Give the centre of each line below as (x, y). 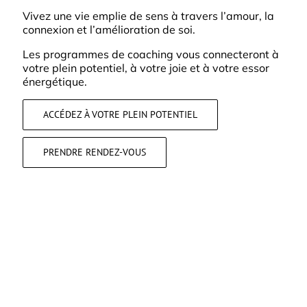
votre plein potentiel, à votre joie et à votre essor (146, 68)
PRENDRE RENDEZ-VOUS (94, 152)
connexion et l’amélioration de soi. (109, 29)
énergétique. (54, 82)
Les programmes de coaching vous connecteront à (150, 54)
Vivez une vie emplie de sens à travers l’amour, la (148, 16)
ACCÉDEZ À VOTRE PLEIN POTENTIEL (120, 114)
